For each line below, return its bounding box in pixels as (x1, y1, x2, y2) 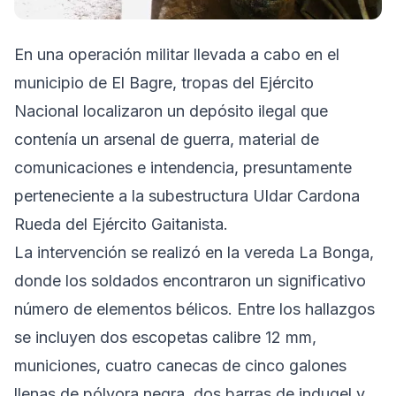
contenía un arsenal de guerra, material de (14, 130, 319, 148)
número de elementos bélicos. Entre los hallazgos (14, 300, 375, 318)
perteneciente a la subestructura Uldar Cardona (14, 187, 360, 205)
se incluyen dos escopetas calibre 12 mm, (14, 328, 316, 346)
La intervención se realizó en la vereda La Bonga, (14, 243, 374, 262)
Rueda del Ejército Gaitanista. (14, 215, 228, 233)
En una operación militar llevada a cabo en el (14, 45, 339, 64)
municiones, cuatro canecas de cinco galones (14, 356, 346, 375)
